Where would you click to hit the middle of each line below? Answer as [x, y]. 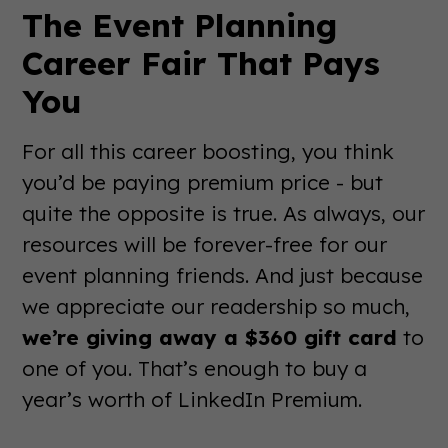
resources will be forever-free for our [205, 244]
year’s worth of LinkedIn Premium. [192, 399]
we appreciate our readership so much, [216, 306]
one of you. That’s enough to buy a [195, 368]
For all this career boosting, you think [208, 151]
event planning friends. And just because [223, 275]
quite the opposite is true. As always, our [224, 213]
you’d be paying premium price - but [203, 182]
